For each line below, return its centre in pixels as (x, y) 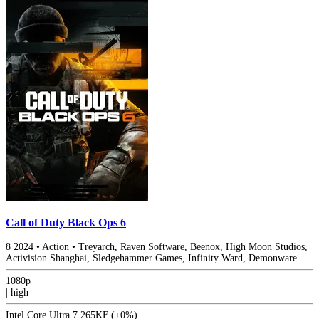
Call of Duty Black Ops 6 (66, 222)
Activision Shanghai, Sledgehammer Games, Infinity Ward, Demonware (151, 258)
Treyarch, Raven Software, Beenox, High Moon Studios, (193, 246)
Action (56, 246)
